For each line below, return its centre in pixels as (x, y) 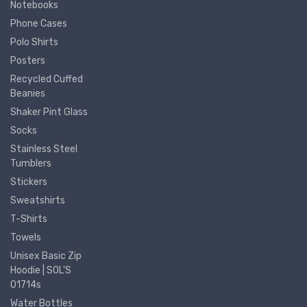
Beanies (28, 93)
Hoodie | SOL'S (41, 270)
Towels (26, 237)
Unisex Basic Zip (46, 256)
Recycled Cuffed (47, 79)
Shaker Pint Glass (49, 112)
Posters (28, 60)
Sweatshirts (38, 200)
